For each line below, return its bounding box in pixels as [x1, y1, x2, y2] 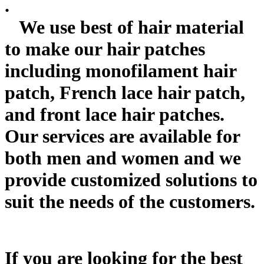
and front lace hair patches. [5, 104, 225, 126]
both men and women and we [5, 147, 241, 169]
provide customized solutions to [5, 169, 258, 191]
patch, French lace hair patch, [5, 82, 245, 104]
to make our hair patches [5, 38, 205, 60]
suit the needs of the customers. [5, 191, 255, 213]
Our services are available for [5, 126, 240, 147]
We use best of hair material [5, 16, 244, 38]
